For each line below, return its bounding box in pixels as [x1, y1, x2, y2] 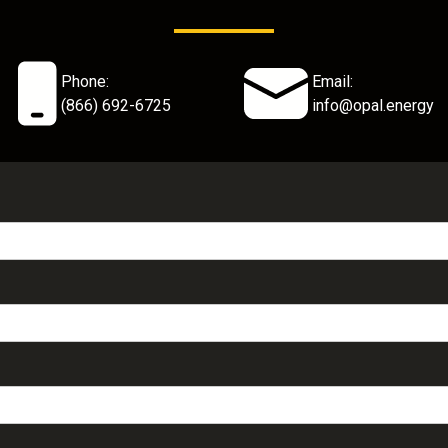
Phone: [61, 71, 113, 91]
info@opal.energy [312, 95, 434, 115]
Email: [312, 71, 353, 91]
